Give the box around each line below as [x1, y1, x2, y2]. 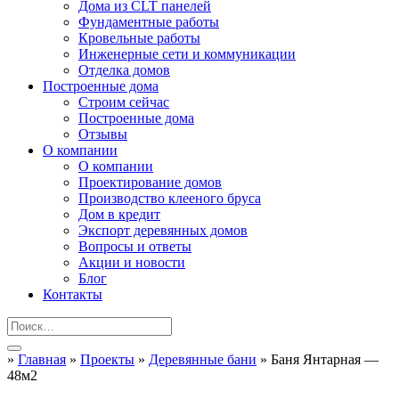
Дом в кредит [78, 207, 160, 222]
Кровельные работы [78, 30, 200, 45]
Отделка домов [78, 62, 170, 77]
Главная [18, 352, 66, 367]
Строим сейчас [78, 94, 169, 110]
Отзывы [78, 126, 127, 142]
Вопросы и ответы [78, 239, 191, 254]
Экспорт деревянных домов [78, 223, 248, 238]
